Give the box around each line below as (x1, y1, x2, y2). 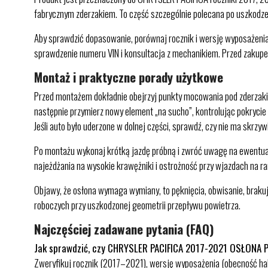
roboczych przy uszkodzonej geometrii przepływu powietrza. (34, 197, 240, 212)
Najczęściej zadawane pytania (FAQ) (34, 220, 214, 238)
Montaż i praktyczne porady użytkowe (34, 68, 223, 86)
